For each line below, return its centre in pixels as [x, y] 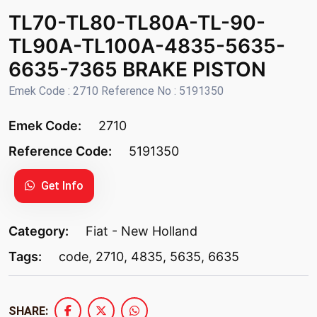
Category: [40, 231]
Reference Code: [62, 151]
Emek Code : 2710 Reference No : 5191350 [116, 91]
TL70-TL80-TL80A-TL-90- [137, 23]
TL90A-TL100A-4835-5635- [147, 46]
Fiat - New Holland [142, 231]
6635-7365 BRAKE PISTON [137, 70]
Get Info [61, 186]
